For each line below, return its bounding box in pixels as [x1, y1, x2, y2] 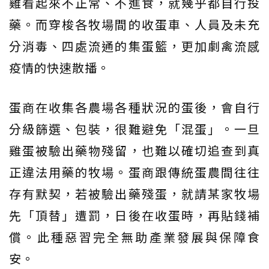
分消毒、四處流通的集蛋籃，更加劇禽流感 [9, 37, 260, 55]
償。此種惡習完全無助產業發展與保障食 [9, 228, 260, 246]
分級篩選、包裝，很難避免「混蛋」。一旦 [9, 120, 260, 138]
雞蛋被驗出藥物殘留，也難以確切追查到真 [9, 142, 260, 160]
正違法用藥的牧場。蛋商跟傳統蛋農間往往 [9, 163, 260, 181]
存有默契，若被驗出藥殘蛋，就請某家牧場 [9, 185, 260, 203]
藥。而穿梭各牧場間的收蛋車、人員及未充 [9, 16, 260, 34]
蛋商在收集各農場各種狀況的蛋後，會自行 [9, 98, 260, 116]
